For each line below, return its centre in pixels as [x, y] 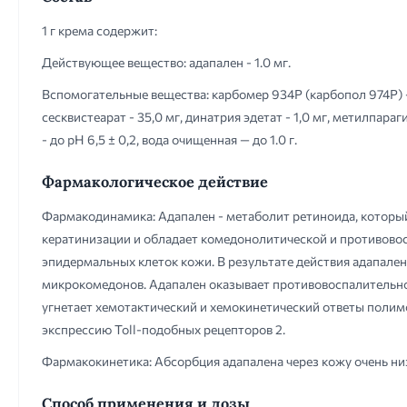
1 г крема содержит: [99, 30]
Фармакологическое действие [155, 182]
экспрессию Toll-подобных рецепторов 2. [164, 329]
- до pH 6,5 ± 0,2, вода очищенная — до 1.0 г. [169, 139]
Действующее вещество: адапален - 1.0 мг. [166, 62]
